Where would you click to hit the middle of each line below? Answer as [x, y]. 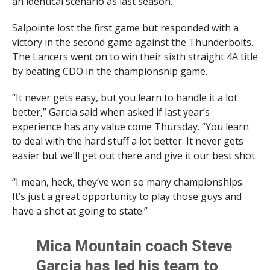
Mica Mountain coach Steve [134, 246]
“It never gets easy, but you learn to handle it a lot [124, 98]
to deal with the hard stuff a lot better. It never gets [127, 141]
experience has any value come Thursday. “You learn [130, 127]
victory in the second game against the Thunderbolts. [132, 42]
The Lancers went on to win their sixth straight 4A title [135, 57]
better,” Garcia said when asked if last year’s [111, 112]
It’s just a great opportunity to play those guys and [127, 197]
